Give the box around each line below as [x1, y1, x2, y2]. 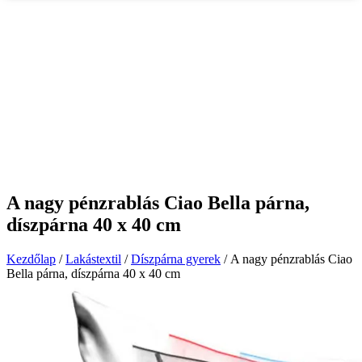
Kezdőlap [6, 251, 56, 266]
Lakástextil [65, 251, 121, 266]
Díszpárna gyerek [131, 251, 221, 266]
